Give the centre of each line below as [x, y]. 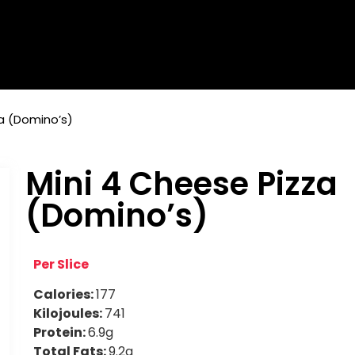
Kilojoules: [69, 314]
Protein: [61, 333]
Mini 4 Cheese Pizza [182, 184]
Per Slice [61, 265]
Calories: [65, 295]
